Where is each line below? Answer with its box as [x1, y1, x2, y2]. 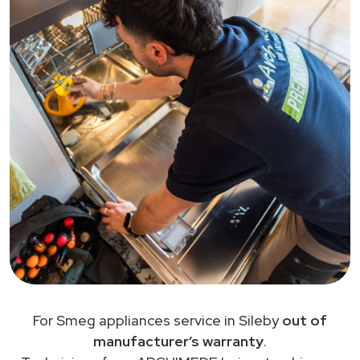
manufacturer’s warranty [93, 331, 264, 350]
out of [282, 310, 327, 329]
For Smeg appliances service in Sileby [33, 310, 282, 329]
